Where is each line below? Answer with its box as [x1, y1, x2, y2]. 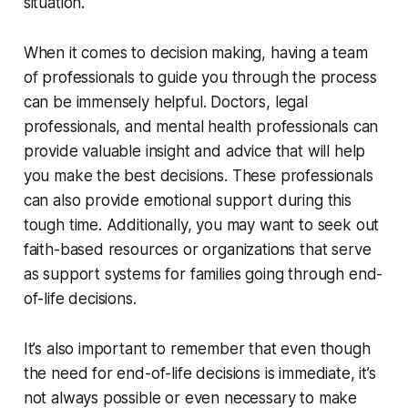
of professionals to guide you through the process [23, 68, 377, 87]
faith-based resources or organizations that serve [23, 240, 372, 260]
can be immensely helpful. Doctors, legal [23, 93, 308, 112]
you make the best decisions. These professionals [23, 167, 373, 186]
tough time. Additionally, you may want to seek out [23, 216, 380, 235]
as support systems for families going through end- [23, 265, 383, 284]
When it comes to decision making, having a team [23, 44, 368, 63]
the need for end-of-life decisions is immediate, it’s [23, 364, 376, 383]
